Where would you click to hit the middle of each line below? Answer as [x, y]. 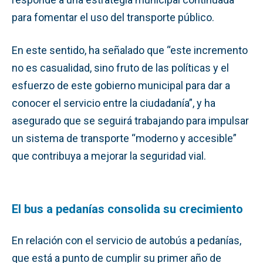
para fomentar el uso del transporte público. [113, 17]
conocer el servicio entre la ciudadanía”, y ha [114, 103]
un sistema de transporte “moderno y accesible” [124, 138]
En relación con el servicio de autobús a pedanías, [127, 240]
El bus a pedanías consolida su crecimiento [127, 209]
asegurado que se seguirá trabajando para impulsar [130, 120]
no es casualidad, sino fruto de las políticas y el [120, 68]
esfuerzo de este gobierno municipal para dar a [121, 85]
